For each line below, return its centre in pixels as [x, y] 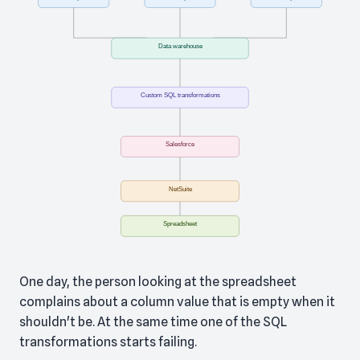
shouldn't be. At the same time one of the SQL [153, 322]
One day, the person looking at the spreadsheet [158, 282]
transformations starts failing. [108, 342]
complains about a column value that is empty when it [177, 302]
